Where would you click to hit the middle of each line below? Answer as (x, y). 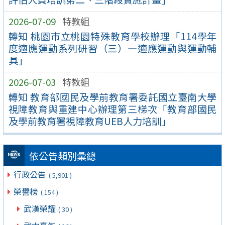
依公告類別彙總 (62, 156)
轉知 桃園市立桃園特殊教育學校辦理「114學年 (113, 36)
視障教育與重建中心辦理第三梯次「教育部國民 (113, 109)
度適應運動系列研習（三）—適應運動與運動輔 (113, 48)
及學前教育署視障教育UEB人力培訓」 (89, 121)
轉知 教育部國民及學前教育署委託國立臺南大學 (113, 97)
